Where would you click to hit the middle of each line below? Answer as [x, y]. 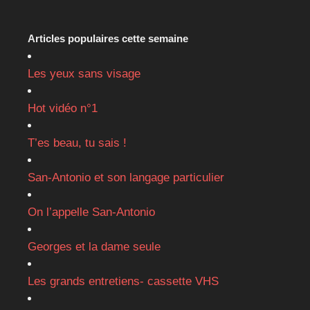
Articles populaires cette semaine [108, 39]
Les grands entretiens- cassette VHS [123, 282]
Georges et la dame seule [94, 247]
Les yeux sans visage [84, 74]
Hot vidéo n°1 [63, 109]
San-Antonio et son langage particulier [126, 178]
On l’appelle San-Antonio [91, 212]
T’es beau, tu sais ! [77, 143]
